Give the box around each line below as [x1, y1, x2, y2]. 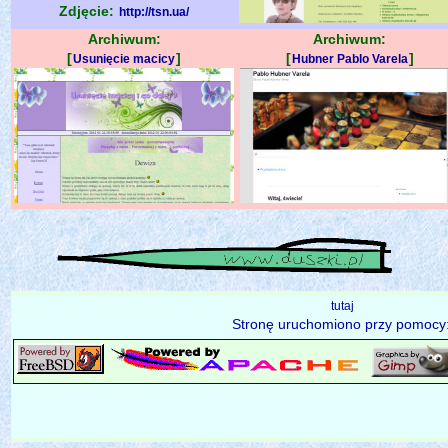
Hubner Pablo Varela [291, 51, 408, 66]
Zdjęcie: [58, 2, 118, 19]
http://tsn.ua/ [118, 4, 189, 19]
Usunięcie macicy [73, 51, 175, 66]
